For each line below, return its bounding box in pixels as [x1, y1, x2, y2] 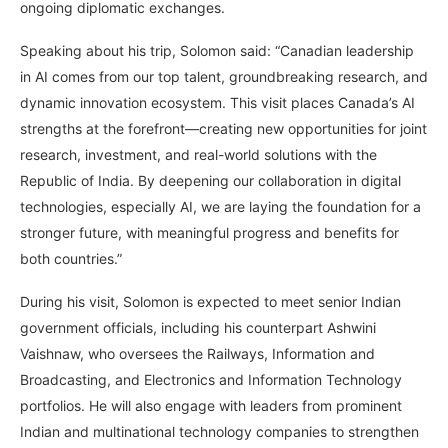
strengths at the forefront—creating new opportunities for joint [20, 120, 427, 138]
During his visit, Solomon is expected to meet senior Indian [20, 293, 401, 311]
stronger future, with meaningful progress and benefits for [20, 224, 399, 242]
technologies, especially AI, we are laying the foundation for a [20, 198, 421, 216]
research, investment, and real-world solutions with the [20, 146, 377, 164]
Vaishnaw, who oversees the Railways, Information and [20, 345, 375, 363]
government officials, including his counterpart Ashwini [20, 319, 376, 337]
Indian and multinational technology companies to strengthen [20, 423, 419, 441]
